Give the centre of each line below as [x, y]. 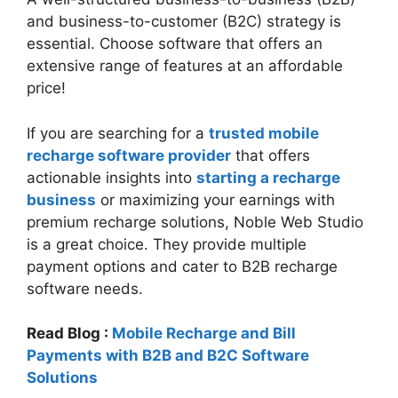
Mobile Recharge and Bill [204, 334]
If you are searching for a [118, 133]
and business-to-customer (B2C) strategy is [184, 22]
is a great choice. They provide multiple [167, 244]
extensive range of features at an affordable [185, 66]
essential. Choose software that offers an [175, 44]
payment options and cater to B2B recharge [182, 266]
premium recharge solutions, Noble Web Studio [195, 222]
